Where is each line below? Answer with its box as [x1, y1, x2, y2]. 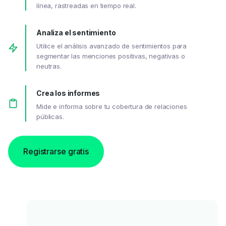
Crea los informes [36, 88, 100, 97]
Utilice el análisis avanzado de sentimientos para [36, 41, 187, 50]
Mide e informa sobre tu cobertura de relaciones [36, 102, 187, 110]
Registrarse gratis [23, 146, 89, 156]
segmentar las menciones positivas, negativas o [36, 51, 185, 60]
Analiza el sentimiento [36, 28, 116, 37]
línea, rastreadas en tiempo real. [36, 1, 136, 10]
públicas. [36, 112, 64, 121]
